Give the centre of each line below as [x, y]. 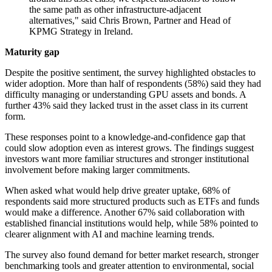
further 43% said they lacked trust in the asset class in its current [126, 106]
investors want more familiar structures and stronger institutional [127, 159]
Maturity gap [32, 52]
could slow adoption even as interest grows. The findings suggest [129, 148]
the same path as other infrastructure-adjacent [115, 10]
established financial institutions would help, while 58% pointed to [131, 223]
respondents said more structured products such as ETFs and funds [132, 202]
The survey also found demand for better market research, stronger [132, 255]
